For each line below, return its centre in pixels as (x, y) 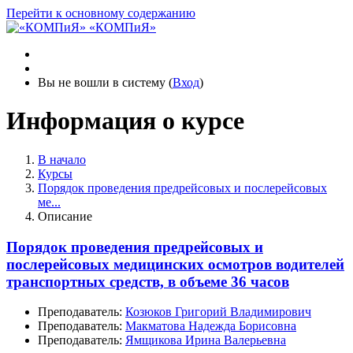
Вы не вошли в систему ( (105, 82)
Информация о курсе (125, 121)
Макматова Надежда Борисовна (211, 326)
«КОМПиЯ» (123, 27)
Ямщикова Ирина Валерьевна (206, 340)
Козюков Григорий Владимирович (218, 312)
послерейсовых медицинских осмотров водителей (175, 264)
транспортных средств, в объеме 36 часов (148, 281)
